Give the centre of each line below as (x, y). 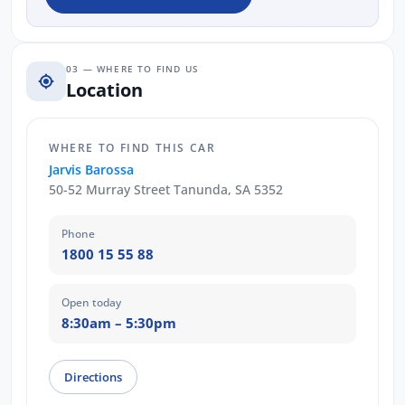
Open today (91, 303)
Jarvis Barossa (91, 170)
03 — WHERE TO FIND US (133, 68)
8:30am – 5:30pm (119, 323)
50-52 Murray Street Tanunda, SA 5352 (166, 190)
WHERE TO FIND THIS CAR (132, 148)
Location (104, 89)
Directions (93, 377)
